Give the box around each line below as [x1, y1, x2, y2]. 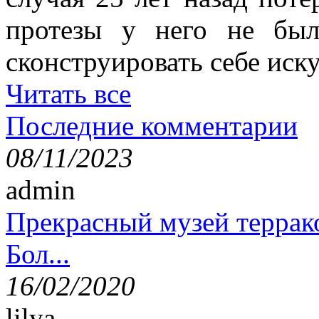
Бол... [6, 238, 70, 269]
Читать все [6, 78, 131, 109]
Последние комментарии [6, 110, 298, 141]
